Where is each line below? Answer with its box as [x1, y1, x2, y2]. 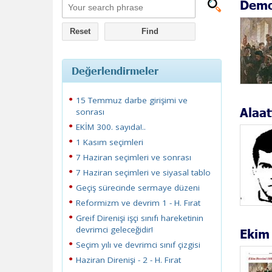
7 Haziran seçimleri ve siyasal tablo [76, 167, 211, 178]
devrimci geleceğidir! [76, 224, 153, 235]
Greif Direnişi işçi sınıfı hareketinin [76, 212, 203, 223]
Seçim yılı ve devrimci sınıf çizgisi [76, 239, 200, 250]
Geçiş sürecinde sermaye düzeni [76, 182, 200, 193]
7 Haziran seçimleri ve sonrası [76, 152, 191, 163]
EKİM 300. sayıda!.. [76, 121, 146, 132]
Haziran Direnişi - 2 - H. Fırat [76, 254, 181, 265]
